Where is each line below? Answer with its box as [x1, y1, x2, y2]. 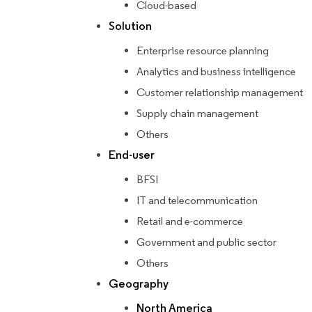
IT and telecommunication [136, 194, 258, 208]
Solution [109, 19, 152, 34]
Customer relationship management [136, 86, 303, 100]
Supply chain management [136, 107, 258, 120]
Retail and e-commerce [136, 214, 243, 228]
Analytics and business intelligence [136, 65, 296, 79]
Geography [109, 276, 169, 292]
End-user [109, 148, 155, 163]
